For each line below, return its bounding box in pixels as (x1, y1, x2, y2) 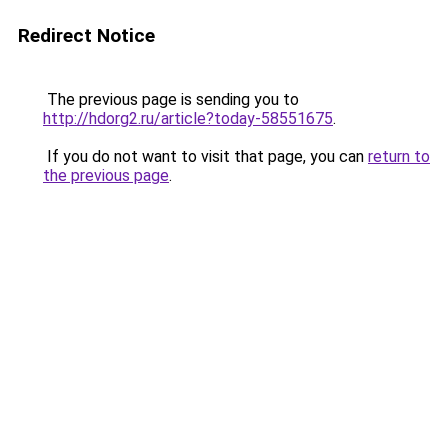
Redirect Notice (18, 24, 155, 47)
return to (368, 147, 430, 166)
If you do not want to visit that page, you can (43, 147, 368, 166)
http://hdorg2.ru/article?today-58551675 (43, 109, 333, 128)
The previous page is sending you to (43, 90, 299, 109)
